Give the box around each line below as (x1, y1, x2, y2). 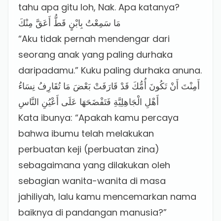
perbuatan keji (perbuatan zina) (18, 143, 159, 155)
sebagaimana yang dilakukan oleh (18, 159, 170, 171)
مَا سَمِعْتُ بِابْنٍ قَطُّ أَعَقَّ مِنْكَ (18, 17, 121, 29)
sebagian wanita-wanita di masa (18, 175, 166, 187)
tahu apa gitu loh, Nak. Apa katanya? (18, 1, 180, 13)
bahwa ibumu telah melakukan (18, 127, 154, 140)
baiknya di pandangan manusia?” (18, 206, 167, 219)
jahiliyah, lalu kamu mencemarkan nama (18, 190, 196, 203)
